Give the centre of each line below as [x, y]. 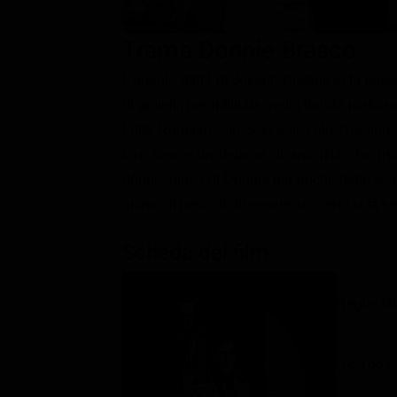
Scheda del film [195, 252]
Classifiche [85, 19]
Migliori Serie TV [125, 83]
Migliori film [111, 51]
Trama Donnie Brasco [239, 50]
